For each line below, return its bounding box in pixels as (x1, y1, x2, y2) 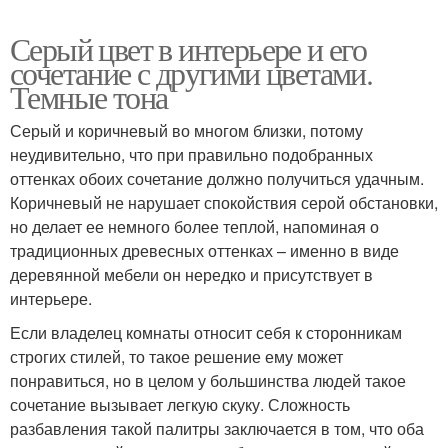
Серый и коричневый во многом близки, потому (10, 118, 363, 142)
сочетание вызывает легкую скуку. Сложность (10, 392, 350, 416)
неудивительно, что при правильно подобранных (10, 142, 373, 166)
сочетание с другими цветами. (10, 50, 373, 94)
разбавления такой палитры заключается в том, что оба (10, 416, 424, 440)
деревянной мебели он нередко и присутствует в (10, 262, 373, 286)
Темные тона (10, 74, 168, 118)
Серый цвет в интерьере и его (10, 26, 367, 70)
